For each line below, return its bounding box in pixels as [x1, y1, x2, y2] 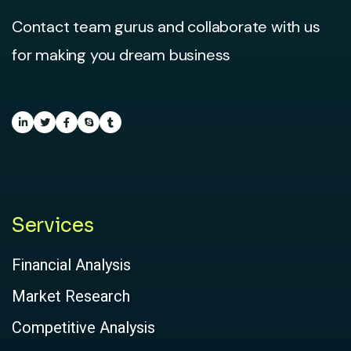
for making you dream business [12, 45, 231, 65]
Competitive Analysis [12, 317, 155, 339]
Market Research [12, 285, 130, 308]
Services [12, 213, 94, 237]
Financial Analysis [12, 254, 131, 277]
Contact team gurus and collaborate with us [12, 16, 320, 37]
